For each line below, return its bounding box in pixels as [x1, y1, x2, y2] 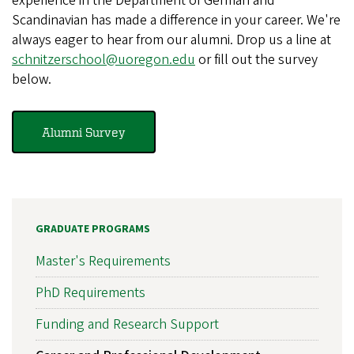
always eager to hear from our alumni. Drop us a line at [12, 29, 331, 50]
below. [12, 69, 51, 89]
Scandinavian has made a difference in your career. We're [12, 9, 341, 30]
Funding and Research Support [36, 314, 219, 335]
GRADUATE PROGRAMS [36, 220, 150, 237]
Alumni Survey [42, 124, 126, 139]
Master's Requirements [36, 251, 171, 272]
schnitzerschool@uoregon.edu [12, 49, 195, 70]
